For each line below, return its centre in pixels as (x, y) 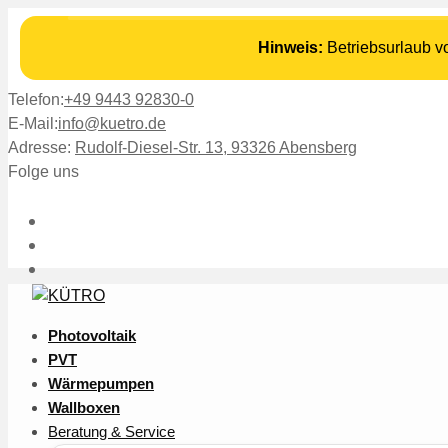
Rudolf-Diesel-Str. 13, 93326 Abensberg (216, 147)
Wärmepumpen (101, 383)
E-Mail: (33, 123)
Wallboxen (84, 407)
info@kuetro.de (112, 123)
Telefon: (36, 99)
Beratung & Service (111, 431)
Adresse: (41, 147)
